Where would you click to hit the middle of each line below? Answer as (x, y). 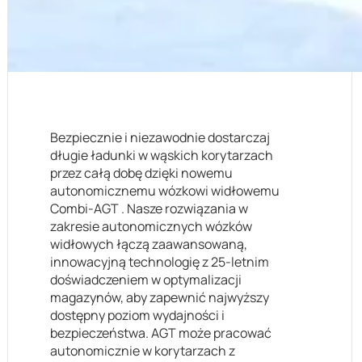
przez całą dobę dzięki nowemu (141, 173)
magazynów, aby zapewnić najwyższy (159, 297)
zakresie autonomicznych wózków (151, 226)
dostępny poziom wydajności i (137, 315)
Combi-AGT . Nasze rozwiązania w (149, 208)
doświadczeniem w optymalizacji (145, 280)
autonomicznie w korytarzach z (142, 351)
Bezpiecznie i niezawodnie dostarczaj (160, 137)
